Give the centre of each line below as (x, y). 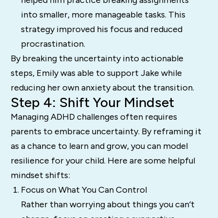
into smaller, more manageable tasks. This (103, 14)
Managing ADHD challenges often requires (94, 117)
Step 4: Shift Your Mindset (93, 102)
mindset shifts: (41, 175)
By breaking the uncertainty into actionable (97, 58)
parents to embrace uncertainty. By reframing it (106, 131)
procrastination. (53, 44)
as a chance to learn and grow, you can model (100, 146)
